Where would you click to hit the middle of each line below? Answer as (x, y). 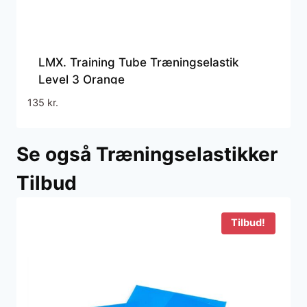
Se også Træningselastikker (147, 155)
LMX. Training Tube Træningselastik (138, 63)
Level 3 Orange (82, 80)
